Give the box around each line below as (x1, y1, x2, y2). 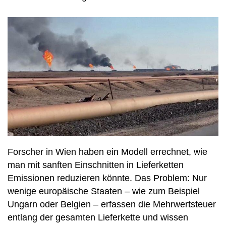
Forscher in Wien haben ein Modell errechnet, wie (8, 146, 207, 157)
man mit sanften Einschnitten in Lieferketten (8, 159, 184, 170)
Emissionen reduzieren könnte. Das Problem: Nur (8, 173, 207, 183)
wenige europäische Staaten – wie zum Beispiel (8, 186, 200, 196)
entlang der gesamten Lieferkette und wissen (8, 212, 188, 222)
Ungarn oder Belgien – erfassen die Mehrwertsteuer (8, 199, 216, 209)
